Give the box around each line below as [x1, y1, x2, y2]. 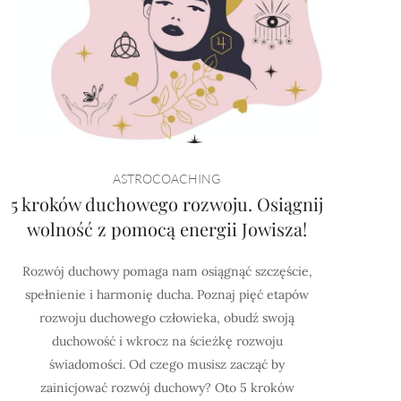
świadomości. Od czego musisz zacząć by [49, 356, 286, 372]
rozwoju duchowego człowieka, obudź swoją [39, 310, 295, 326]
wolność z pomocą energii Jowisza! [27, 217, 308, 241]
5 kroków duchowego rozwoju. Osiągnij [11, 192, 324, 216]
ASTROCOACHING [113, 171, 221, 186]
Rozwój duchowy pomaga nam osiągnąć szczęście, [21, 263, 312, 279]
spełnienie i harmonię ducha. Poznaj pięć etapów [25, 286, 310, 303]
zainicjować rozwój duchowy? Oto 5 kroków [39, 380, 294, 396]
